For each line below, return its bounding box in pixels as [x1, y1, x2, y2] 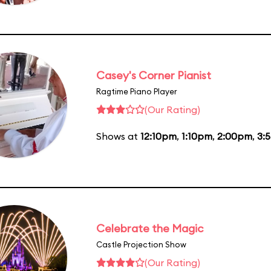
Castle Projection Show [96, 239, 186, 249]
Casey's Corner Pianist [96, 68, 211, 82]
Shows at [96, 129, 140, 142]
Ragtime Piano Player [96, 86, 177, 96]
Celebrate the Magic [96, 221, 203, 235]
